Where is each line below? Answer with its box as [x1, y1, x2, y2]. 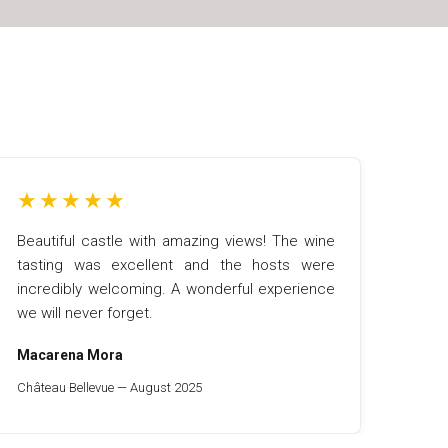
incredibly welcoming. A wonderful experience [17, 280, 335, 298]
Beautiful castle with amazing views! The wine [17, 232, 335, 250]
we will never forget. [17, 304, 153, 322]
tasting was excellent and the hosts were [17, 256, 335, 274]
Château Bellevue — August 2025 [17, 380, 202, 395]
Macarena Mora [17, 347, 123, 363]
